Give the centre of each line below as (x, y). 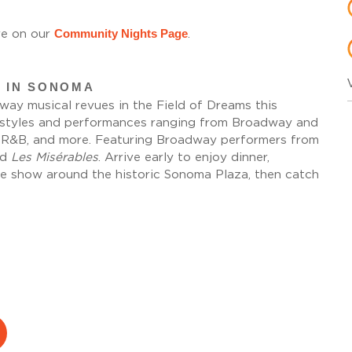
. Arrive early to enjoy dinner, (183, 157)
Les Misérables (52, 157)
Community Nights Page (121, 34)
